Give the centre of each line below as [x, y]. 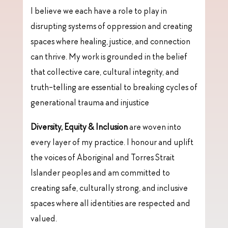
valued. [44, 219]
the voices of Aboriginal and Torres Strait [102, 158]
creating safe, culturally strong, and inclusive [109, 189]
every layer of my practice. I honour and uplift [112, 143]
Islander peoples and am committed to [100, 173]
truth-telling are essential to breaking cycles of [114, 88]
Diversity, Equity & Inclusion [79, 127]
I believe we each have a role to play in [98, 11]
